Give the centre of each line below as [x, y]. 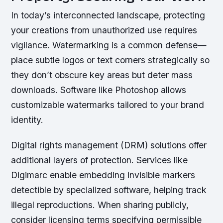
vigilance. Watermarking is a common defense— [109, 45]
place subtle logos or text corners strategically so [111, 60]
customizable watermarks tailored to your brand [108, 105]
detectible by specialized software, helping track [109, 190]
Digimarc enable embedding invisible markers [103, 175]
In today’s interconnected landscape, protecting [108, 15]
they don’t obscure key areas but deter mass [102, 75]
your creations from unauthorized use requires [104, 30]
